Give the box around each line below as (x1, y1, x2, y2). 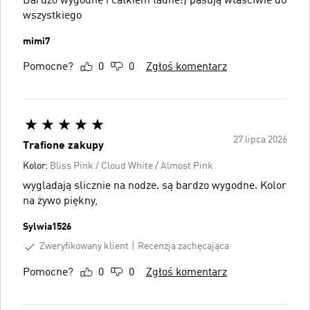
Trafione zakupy (23, 140, 104, 152)
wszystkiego (23, 10, 82, 21)
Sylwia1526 (23, 221, 71, 232)
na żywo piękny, (23, 195, 98, 207)
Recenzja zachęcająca (138, 241, 229, 252)
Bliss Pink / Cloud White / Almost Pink (50, 161, 213, 171)
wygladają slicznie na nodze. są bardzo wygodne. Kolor (23, 180, 286, 192)
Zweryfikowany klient (39, 241, 129, 251)
